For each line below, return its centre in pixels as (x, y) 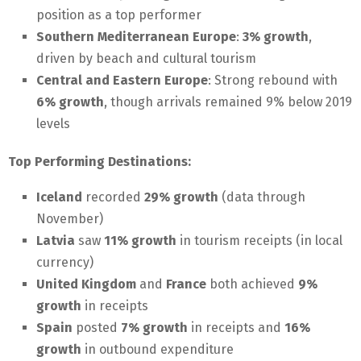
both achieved (252, 284)
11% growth (140, 241)
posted (97, 328)
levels (53, 124)
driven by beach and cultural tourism (146, 59)
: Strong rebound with (273, 81)
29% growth (181, 197)
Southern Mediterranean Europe (136, 37)
